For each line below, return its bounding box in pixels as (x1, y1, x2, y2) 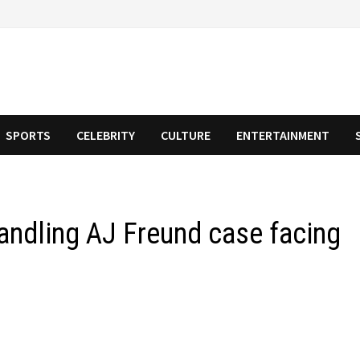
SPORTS (6, 127, 51, 143)
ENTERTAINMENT (236, 127, 330, 143)
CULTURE (161, 127, 211, 143)
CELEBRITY (76, 127, 136, 143)
